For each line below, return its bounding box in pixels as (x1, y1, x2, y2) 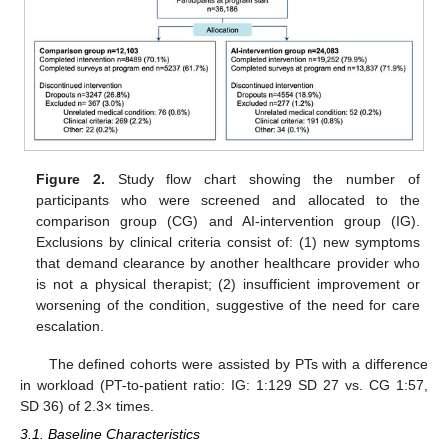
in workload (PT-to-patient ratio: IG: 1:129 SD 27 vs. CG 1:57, (20, 376, 428, 393)
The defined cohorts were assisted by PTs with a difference (48, 355, 428, 372)
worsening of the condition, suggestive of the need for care (36, 296, 420, 313)
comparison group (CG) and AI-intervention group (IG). (36, 212, 420, 229)
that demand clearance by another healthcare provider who (36, 254, 420, 271)
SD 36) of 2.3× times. (20, 397, 154, 414)
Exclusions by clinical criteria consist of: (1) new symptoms (36, 233, 420, 250)
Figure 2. (36, 170, 106, 187)
